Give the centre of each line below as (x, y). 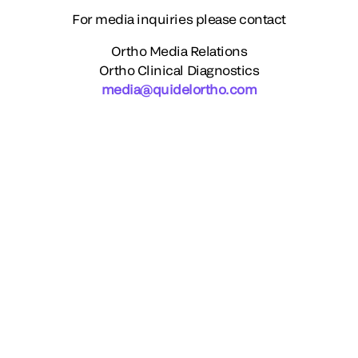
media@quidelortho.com (179, 89)
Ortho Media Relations (179, 50)
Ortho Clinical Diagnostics (179, 70)
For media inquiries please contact (179, 18)
